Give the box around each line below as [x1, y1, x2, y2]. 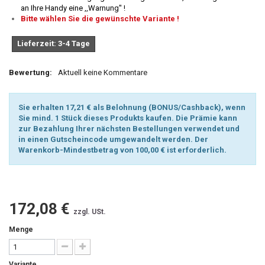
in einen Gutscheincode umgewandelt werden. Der [18, 135, 208, 144]
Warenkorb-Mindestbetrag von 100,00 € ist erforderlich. [18, 146, 227, 154]
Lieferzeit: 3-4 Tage [17, 39, 90, 48]
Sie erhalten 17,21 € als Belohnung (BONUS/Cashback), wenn [18, 103, 245, 112]
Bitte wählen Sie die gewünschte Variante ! [21, 14, 179, 23]
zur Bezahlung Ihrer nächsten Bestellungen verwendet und [18, 124, 240, 133]
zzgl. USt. [73, 208, 106, 216]
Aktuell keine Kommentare [58, 68, 147, 77]
